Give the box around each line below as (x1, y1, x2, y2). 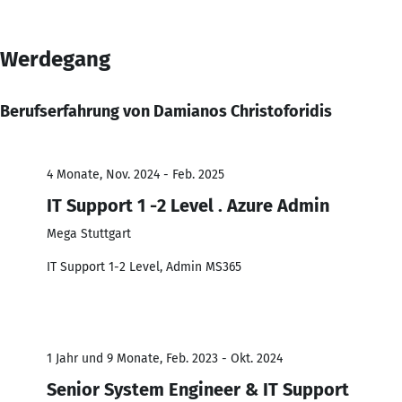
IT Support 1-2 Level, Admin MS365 (47, 258, 241, 275)
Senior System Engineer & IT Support (47, 378, 349, 400)
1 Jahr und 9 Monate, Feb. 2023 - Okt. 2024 (47, 350, 283, 366)
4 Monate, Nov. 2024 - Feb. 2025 (47, 166, 224, 182)
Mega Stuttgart (47, 225, 131, 241)
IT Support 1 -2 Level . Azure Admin (47, 194, 329, 216)
